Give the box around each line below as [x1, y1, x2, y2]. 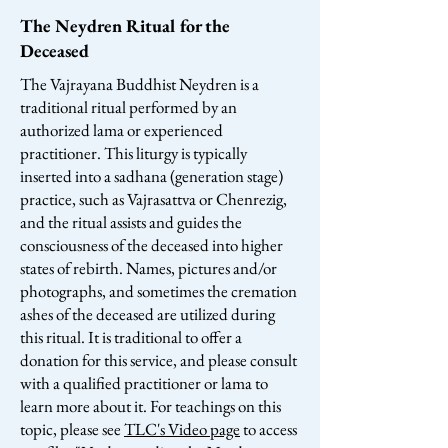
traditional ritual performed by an [20, 96, 237, 118]
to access [240, 418, 297, 440]
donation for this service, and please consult [20, 349, 297, 371]
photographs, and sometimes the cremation [20, 280, 297, 302]
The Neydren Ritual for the [20, 14, 230, 37]
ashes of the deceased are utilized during [20, 303, 275, 325]
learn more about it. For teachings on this [20, 395, 281, 417]
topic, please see [20, 418, 124, 440]
